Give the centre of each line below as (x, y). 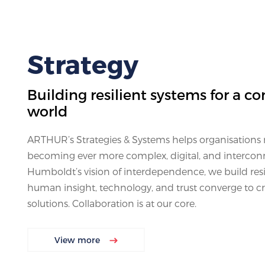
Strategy (83, 64)
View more (78, 240)
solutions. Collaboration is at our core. (112, 203)
